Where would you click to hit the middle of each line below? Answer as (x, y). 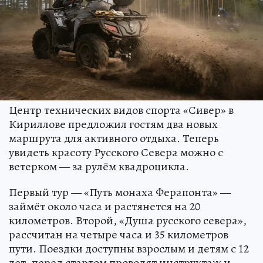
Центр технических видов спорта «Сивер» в (121, 110)
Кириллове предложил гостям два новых (113, 124)
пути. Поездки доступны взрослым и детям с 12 (129, 248)
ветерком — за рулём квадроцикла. (99, 166)
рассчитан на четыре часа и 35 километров (119, 234)
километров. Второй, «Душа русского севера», (128, 220)
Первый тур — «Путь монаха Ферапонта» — (120, 192)
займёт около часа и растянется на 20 (104, 206)
